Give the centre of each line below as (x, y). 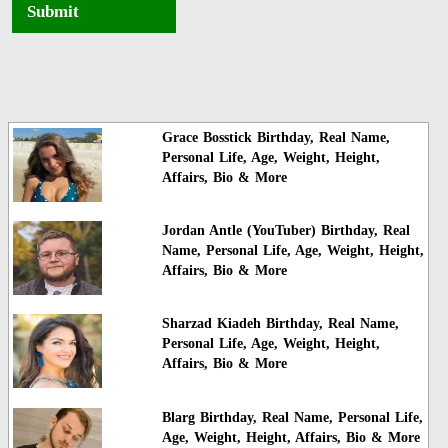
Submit (53, 12)
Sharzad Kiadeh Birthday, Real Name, (280, 324)
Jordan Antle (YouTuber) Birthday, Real (285, 230)
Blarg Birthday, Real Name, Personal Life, (292, 417)
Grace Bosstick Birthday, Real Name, (275, 137)
